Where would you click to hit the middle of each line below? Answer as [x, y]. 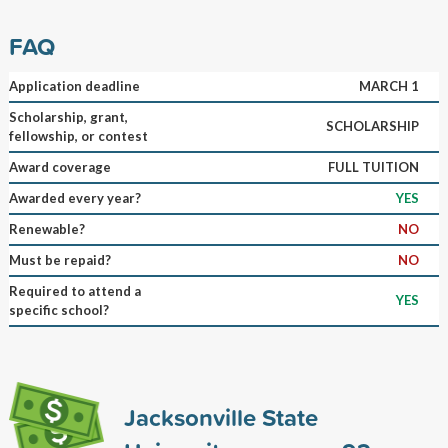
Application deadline [74, 85]
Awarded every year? [74, 197]
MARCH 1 [388, 85]
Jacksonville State [220, 416]
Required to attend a [74, 290]
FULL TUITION [373, 166]
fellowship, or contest [78, 135]
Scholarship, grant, [68, 116]
